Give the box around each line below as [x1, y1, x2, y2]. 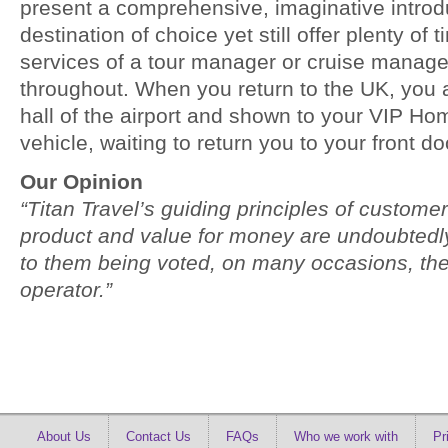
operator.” [20, 278, 112, 301]
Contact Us [126, 429, 191, 444]
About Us [37, 429, 91, 444]
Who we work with [294, 429, 398, 444]
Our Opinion [20, 170, 143, 193]
